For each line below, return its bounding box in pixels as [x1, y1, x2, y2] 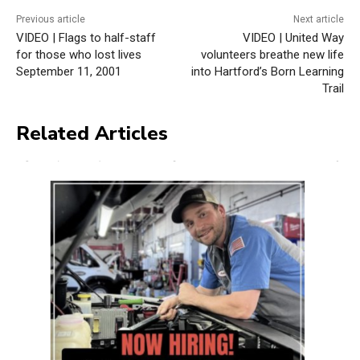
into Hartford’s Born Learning [190, 63, 344, 79]
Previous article [16, 13, 85, 25]
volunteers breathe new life [200, 47, 344, 62]
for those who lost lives [16, 47, 141, 62]
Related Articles [16, 120, 168, 146]
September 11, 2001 [16, 63, 121, 79]
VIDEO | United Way [242, 30, 344, 45]
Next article [292, 13, 344, 25]
